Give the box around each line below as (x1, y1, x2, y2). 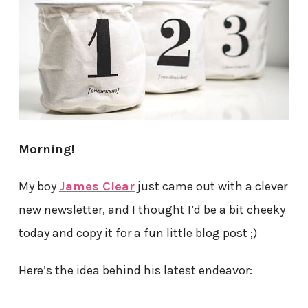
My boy (18, 179, 59, 195)
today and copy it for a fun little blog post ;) (18, 225, 257, 241)
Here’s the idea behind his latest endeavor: (18, 263, 252, 278)
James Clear (58, 179, 135, 195)
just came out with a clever (134, 179, 287, 195)
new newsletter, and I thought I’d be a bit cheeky (18, 202, 285, 218)
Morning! (18, 142, 75, 157)
